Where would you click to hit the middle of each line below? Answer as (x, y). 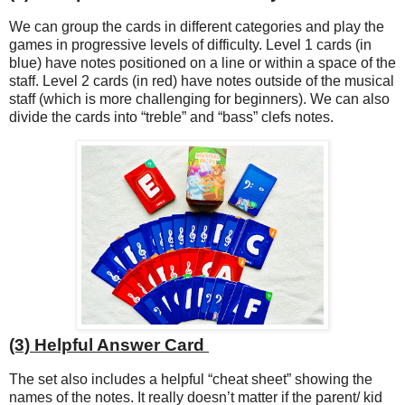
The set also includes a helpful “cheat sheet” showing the (191, 380)
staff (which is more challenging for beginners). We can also (199, 99)
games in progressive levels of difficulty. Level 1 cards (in (190, 44)
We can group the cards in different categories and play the (197, 26)
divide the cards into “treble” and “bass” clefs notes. (173, 117)
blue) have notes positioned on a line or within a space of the (202, 62)
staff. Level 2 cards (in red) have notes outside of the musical (202, 80)
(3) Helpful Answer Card (109, 345)
